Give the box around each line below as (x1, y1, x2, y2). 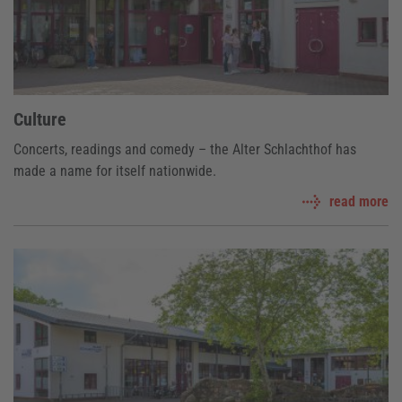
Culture (13, 109, 66, 131)
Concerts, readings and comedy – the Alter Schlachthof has (13, 141, 356, 159)
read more (329, 193, 389, 211)
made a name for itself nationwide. (13, 162, 216, 180)
